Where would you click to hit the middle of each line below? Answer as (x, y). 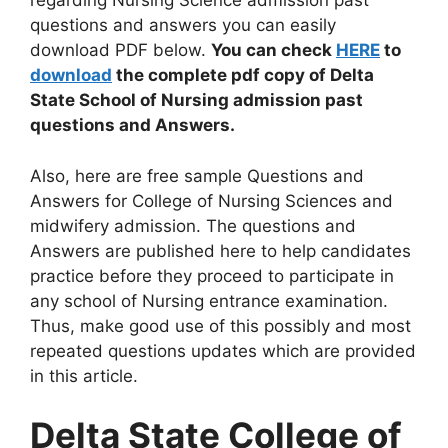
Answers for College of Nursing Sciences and (211, 200)
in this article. (84, 375)
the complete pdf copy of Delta (243, 75)
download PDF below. (120, 50)
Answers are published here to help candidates (220, 250)
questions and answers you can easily (183, 25)
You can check (273, 50)
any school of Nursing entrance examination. (209, 300)
